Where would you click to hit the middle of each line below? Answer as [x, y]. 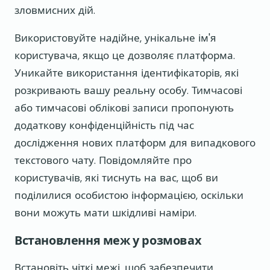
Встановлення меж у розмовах [108, 241]
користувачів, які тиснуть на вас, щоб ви [116, 178]
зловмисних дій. [55, 11]
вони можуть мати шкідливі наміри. [105, 213]
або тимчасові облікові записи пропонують [124, 108]
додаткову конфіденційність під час [104, 126]
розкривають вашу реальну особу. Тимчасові [128, 91]
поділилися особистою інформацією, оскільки [129, 196]
